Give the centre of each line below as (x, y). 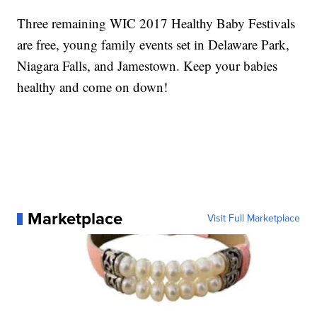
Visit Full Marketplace (253, 219)
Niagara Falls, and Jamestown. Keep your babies (148, 66)
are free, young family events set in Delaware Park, (154, 45)
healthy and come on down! (93, 87)
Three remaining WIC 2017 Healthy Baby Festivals (156, 23)
